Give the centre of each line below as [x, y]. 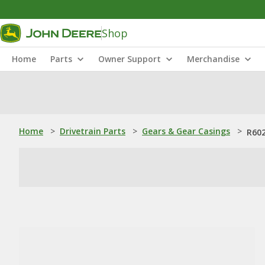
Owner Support [130, 59]
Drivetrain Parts [93, 131]
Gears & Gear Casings [186, 131]
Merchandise [213, 59]
